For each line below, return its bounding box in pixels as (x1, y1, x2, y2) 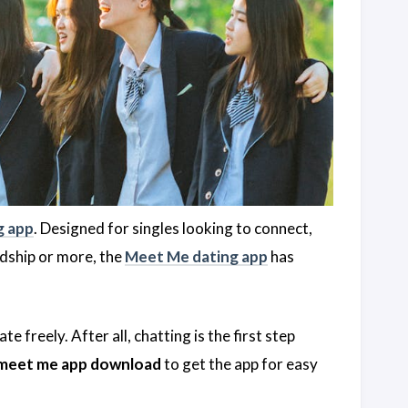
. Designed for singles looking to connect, (34, 218, 312, 238)
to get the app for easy (161, 354, 318, 374)
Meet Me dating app (125, 246, 268, 266)
